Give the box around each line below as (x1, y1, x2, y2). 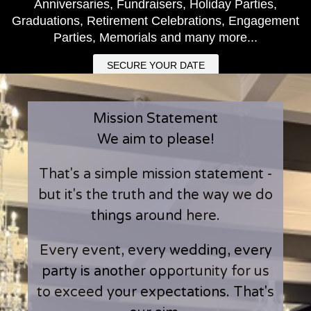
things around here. (91, 208, 220, 224)
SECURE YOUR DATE (106, 60, 205, 71)
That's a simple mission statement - (39, 166, 272, 183)
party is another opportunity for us (42, 263, 269, 280)
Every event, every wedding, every (39, 242, 272, 259)
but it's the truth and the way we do (38, 187, 273, 203)
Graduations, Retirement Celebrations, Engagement (12, 14, 299, 28)
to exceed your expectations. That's (37, 284, 274, 301)
